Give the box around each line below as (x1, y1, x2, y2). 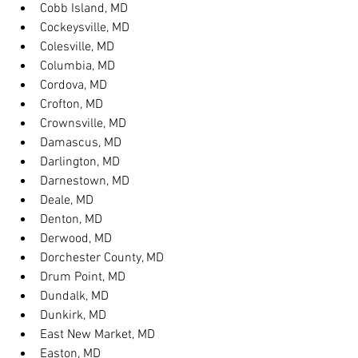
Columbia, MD (40, 58, 115, 74)
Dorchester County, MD (40, 250, 164, 266)
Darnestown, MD (40, 173, 129, 189)
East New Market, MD (40, 327, 155, 343)
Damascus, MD (40, 135, 121, 151)
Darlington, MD (40, 154, 120, 170)
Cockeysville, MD (40, 20, 129, 36)
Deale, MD (40, 193, 93, 209)
